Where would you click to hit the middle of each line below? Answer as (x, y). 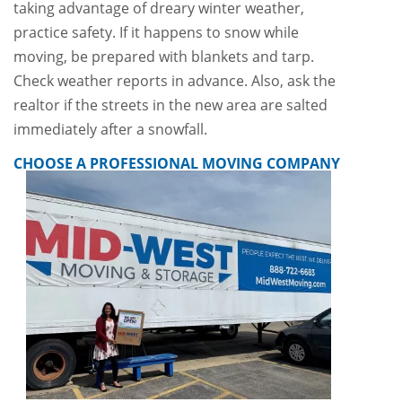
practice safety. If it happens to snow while (156, 32)
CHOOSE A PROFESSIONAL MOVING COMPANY (177, 163)
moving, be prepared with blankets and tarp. (164, 57)
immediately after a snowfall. (110, 129)
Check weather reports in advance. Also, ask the (175, 81)
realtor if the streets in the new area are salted (170, 105)
